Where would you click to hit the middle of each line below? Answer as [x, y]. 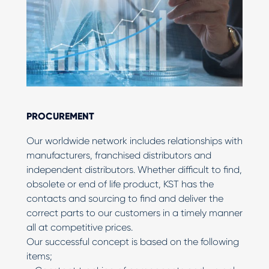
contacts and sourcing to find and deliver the [125, 198]
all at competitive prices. [80, 227]
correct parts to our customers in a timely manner [134, 213]
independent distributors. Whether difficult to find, [134, 169]
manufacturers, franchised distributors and [119, 155]
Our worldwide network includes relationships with [134, 141]
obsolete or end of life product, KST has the [120, 184]
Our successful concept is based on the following [133, 241]
